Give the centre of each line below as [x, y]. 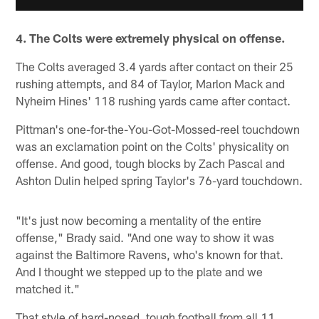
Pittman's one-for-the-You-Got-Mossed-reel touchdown [158, 129]
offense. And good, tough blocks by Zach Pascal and [151, 163]
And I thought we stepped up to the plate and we [140, 271]
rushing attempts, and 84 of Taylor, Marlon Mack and [151, 83]
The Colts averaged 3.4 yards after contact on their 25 [155, 66]
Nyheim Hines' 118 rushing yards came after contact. [153, 100]
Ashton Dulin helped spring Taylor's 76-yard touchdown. [159, 180]
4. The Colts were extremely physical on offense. [151, 37]
